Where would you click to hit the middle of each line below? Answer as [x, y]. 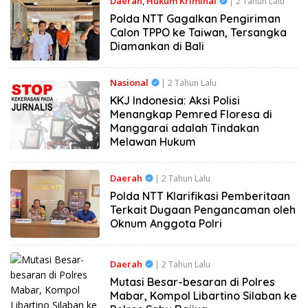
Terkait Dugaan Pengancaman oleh [202, 209]
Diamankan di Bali [157, 46]
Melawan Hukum [153, 142]
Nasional [129, 83]
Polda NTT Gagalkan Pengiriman [195, 19]
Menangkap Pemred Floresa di [191, 114]
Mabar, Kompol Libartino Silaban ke [203, 296]
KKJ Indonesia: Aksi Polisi [175, 101]
